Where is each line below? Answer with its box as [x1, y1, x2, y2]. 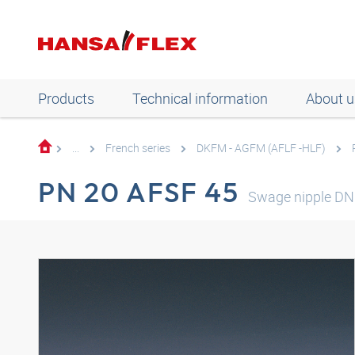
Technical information [132, 89, 268, 108]
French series [105, 140, 170, 155]
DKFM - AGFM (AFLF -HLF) [197, 140, 326, 155]
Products [38, 89, 94, 108]
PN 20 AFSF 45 [38, 174, 239, 209]
